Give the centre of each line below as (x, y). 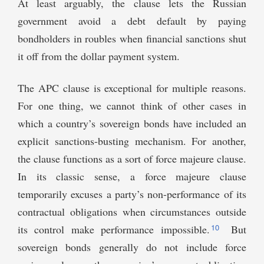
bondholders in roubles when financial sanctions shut (132, 39)
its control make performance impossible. (114, 230)
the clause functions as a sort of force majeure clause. (132, 159)
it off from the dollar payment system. (99, 56)
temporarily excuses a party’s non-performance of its (132, 194)
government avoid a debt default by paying (132, 21)
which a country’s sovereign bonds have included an (132, 123)
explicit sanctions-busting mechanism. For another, (132, 141)
